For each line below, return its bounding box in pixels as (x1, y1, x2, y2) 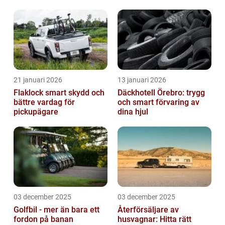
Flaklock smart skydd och (14, 87, 45, 97)
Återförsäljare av (118, 204, 179, 214)
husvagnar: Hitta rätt (118, 214, 191, 224)
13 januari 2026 (118, 75, 166, 84)
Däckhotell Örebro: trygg (118, 87, 205, 97)
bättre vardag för (14, 97, 75, 107)
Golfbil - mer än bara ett (14, 204, 99, 214)
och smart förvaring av (118, 97, 199, 107)
